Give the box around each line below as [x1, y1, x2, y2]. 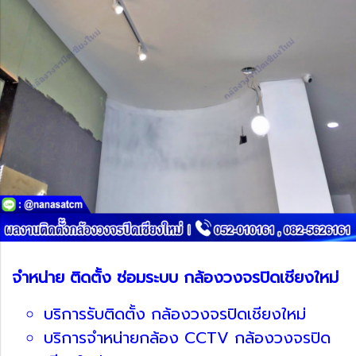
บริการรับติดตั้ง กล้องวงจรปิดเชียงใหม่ [44, 301, 306, 326]
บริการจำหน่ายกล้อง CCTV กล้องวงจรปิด [44, 325, 331, 350]
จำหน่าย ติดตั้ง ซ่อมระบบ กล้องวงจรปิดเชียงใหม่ [12, 265, 339, 289]
